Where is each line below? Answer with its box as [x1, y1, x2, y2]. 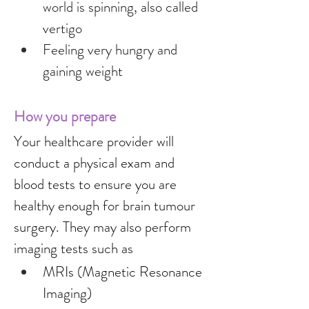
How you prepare [14, 106, 116, 127]
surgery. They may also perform [14, 217, 195, 237]
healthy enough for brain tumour [14, 195, 199, 216]
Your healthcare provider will [14, 131, 177, 152]
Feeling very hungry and [43, 39, 181, 60]
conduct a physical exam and [14, 152, 178, 173]
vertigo [43, 18, 82, 39]
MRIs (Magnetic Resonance [43, 261, 206, 282]
